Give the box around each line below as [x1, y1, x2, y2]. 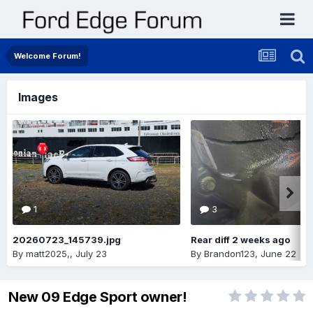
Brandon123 [204, 247, 255, 259]
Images [18, 90, 58, 104]
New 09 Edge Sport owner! [8, 289, 187, 306]
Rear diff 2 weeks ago [191, 234, 290, 245]
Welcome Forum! [14, 51, 81, 61]
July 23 [75, 247, 107, 259]
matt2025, [26, 247, 70, 259]
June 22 [261, 247, 296, 259]
